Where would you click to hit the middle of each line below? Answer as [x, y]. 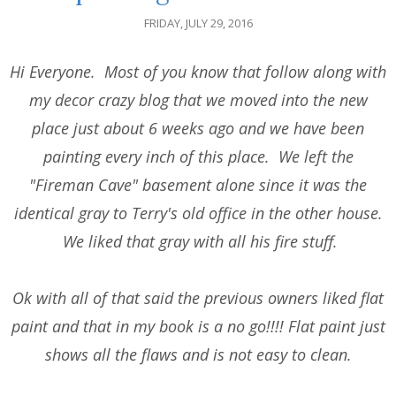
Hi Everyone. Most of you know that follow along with [198, 72]
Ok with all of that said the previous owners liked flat [198, 298]
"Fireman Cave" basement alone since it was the [198, 185]
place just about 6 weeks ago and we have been [198, 129]
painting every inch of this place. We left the [198, 157]
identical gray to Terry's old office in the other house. [198, 213]
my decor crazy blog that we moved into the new [198, 100]
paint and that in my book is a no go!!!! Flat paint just [198, 327]
